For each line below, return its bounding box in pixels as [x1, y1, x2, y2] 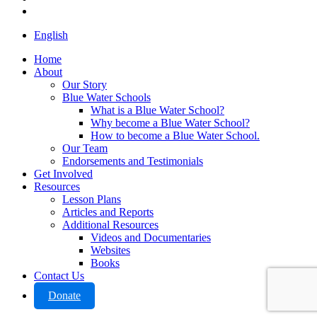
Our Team [62, 142, 108, 155]
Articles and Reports [62, 206, 154, 219]
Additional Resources [62, 219, 158, 231]
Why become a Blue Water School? [91, 117, 250, 129]
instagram [33, 4, 76, 17]
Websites [91, 244, 130, 257]
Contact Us [34, 270, 84, 282]
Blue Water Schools [62, 91, 151, 104]
